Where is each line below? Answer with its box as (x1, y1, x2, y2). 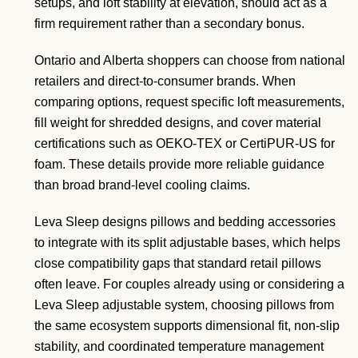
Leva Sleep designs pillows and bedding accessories (34, 215, 336, 229)
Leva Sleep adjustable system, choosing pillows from (34, 298, 334, 312)
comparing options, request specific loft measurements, (34, 95, 344, 109)
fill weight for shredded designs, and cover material (34, 116, 321, 130)
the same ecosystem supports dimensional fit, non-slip (34, 319, 340, 333)
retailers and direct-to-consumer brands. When (34, 74, 296, 89)
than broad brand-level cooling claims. (34, 178, 250, 193)
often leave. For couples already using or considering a (34, 277, 344, 292)
